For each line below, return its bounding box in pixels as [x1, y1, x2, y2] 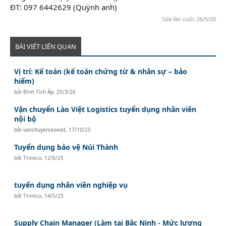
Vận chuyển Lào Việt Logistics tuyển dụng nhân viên [14, 104, 197, 114]
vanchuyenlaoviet [23, 126, 66, 133]
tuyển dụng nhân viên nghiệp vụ [14, 180, 128, 190]
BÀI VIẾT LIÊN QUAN [15, 42, 76, 51]
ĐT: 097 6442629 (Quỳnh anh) [10, 2, 117, 12]
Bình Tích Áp [23, 88, 54, 95]
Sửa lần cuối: [162, 15, 197, 23]
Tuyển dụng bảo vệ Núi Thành [14, 142, 119, 152]
